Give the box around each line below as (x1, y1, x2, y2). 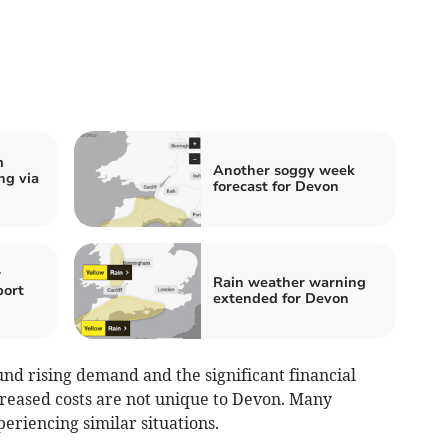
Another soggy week (213, 161, 355, 181)
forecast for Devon (213, 177, 339, 197)
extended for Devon (213, 289, 349, 309)
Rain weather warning (213, 273, 366, 293)
